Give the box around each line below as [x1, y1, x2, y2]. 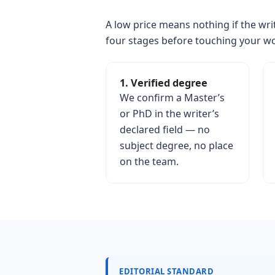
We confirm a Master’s [120, 91, 225, 104]
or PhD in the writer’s [120, 107, 219, 120]
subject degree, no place [120, 139, 233, 152]
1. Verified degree [120, 76, 207, 90]
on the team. [120, 155, 179, 168]
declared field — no [120, 123, 210, 136]
